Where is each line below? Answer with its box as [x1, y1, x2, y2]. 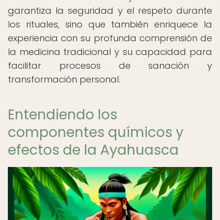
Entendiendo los [8, 105, 117, 124]
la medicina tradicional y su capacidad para [8, 46, 212, 58]
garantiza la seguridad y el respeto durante [8, 4, 212, 17]
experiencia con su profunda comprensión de [8, 32, 212, 44]
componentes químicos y [8, 123, 184, 142]
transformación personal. [8, 73, 120, 85]
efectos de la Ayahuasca [8, 140, 179, 160]
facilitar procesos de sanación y [8, 59, 212, 72]
